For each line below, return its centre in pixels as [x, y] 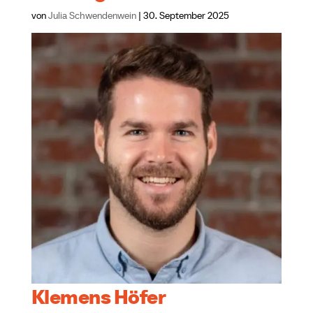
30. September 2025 [186, 16]
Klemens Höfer [99, 297]
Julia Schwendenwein [92, 16]
